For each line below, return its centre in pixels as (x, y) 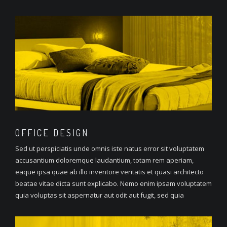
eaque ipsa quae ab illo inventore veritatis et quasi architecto (109, 172)
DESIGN (69, 133)
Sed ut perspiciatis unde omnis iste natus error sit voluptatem (110, 148)
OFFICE (32, 133)
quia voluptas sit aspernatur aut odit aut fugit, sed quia (100, 195)
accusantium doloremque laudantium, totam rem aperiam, (104, 160)
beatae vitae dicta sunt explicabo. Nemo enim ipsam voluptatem (113, 183)
